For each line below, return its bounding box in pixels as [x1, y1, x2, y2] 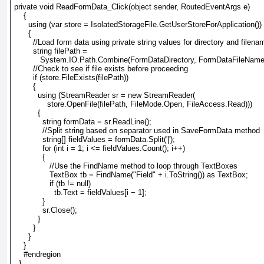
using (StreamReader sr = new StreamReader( [14, 91, 195, 100]
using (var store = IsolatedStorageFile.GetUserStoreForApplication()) [14, 20, 262, 29]
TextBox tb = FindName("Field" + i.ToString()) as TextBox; [14, 170, 248, 180]
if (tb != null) [14, 179, 91, 189]
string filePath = [14, 47, 87, 56]
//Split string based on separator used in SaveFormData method [14, 126, 260, 136]
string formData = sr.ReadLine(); [14, 117, 151, 127]
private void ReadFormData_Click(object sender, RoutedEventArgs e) [14, 2, 250, 12]
